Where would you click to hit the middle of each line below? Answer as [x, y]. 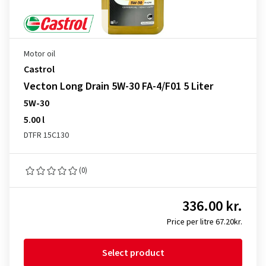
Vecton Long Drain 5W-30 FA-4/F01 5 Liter [118, 86]
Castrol [39, 69]
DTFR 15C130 [46, 135]
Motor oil [39, 54]
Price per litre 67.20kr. [205, 222]
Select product [133, 253]
